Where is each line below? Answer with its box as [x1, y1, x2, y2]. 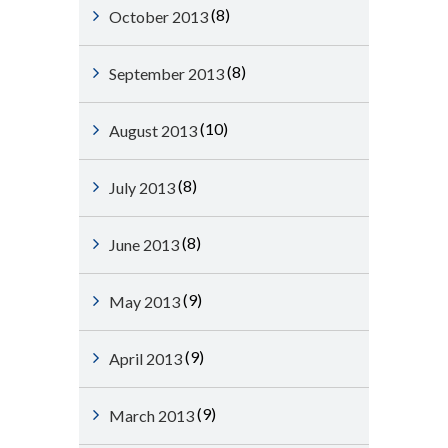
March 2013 [109, 406, 194, 425]
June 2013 [109, 235, 179, 254]
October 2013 [109, 7, 208, 26]
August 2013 [109, 121, 197, 140]
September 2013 [109, 64, 224, 83]
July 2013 [109, 178, 175, 197]
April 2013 [109, 349, 182, 368]
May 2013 [109, 292, 180, 311]
